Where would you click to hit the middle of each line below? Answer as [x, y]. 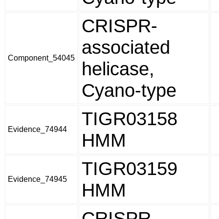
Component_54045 [41, 58]
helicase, [118, 69]
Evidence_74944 [37, 129]
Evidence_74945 [37, 179]
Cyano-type [129, 90]
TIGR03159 [130, 168]
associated [126, 47]
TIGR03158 [130, 119]
